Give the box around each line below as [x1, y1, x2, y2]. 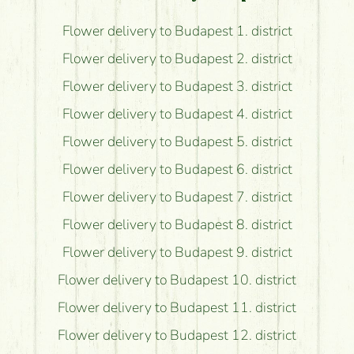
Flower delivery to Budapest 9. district [62, 243, 292, 262]
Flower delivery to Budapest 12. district [58, 326, 296, 345]
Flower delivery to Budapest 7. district [62, 187, 292, 206]
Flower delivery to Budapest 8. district [62, 215, 292, 234]
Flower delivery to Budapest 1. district [62, 21, 292, 40]
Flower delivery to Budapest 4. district [62, 104, 292, 123]
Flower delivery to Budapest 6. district [62, 160, 292, 179]
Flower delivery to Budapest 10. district [58, 270, 296, 289]
